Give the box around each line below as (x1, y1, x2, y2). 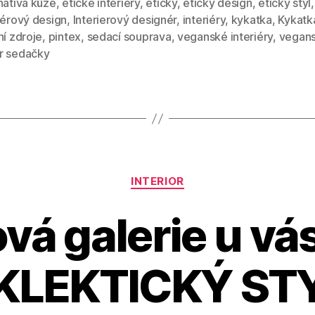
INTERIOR (131, 174, 184, 188)
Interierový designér (72, 13, 177, 27)
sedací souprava (86, 30, 172, 44)
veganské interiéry (176, 30, 274, 44)
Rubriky (157, 167, 200, 183)
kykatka (231, 13, 272, 27)
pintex (48, 30, 82, 44)
